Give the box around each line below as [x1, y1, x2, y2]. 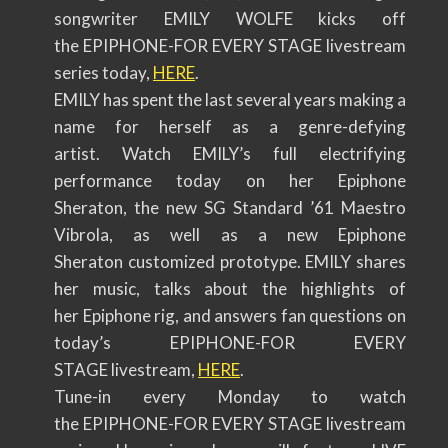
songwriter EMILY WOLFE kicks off [54, 7, 406, 29]
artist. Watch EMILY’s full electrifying [54, 142, 406, 164]
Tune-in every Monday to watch [54, 385, 406, 407]
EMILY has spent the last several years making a [54, 88, 406, 110]
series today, [54, 61, 153, 83]
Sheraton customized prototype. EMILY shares [54, 250, 406, 272]
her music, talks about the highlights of [54, 277, 406, 299]
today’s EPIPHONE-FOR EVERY [54, 331, 406, 353]
